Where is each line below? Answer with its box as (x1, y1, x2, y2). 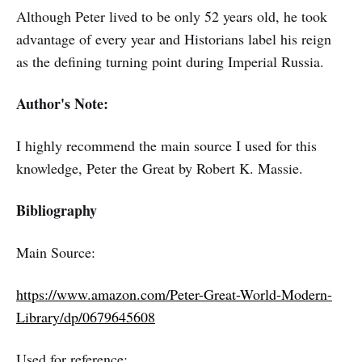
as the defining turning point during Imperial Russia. (16, 51, 324, 71)
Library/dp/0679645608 (16, 306, 155, 326)
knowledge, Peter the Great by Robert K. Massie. (16, 158, 303, 178)
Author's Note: (16, 92, 108, 114)
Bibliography (16, 199, 97, 221)
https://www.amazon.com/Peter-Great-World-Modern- (16, 284, 332, 304)
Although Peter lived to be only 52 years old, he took (16, 6, 327, 26)
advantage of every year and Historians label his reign (16, 28, 331, 48)
